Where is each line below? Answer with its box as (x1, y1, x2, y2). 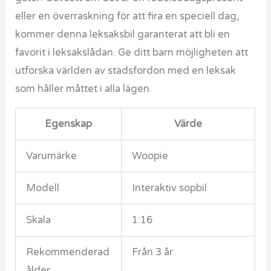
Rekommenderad (25, 246, 109, 259)
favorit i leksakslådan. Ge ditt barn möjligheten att (15, 46, 249, 59)
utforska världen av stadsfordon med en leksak (15, 64, 237, 77)
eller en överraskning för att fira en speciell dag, (15, 10, 240, 22)
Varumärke (25, 150, 77, 163)
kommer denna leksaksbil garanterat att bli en (15, 28, 230, 41)
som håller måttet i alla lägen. (15, 82, 152, 95)
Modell (25, 182, 59, 195)
